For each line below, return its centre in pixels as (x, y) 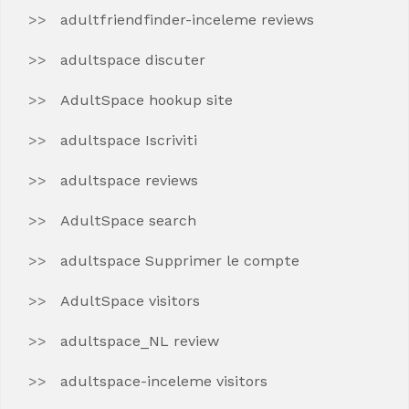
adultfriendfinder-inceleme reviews (187, 20)
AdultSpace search (128, 220)
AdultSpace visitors (130, 301)
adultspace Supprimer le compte (180, 261)
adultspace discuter (133, 60)
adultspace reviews (129, 180)
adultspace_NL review (140, 341)
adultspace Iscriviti (129, 140)
